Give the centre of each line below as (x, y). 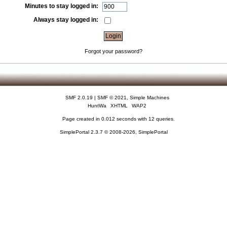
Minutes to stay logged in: (62, 6)
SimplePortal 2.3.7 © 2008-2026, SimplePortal (113, 132)
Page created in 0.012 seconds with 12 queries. (118, 119)
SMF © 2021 (112, 98)
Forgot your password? (113, 51)
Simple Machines (149, 98)
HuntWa (97, 106)
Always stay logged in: (66, 20)
